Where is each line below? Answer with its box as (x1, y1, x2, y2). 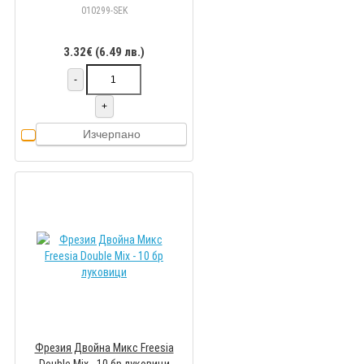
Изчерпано (82, 128, 141, 141)
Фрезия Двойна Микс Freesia (34, 341, 174, 355)
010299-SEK (80, 5, 128, 17)
